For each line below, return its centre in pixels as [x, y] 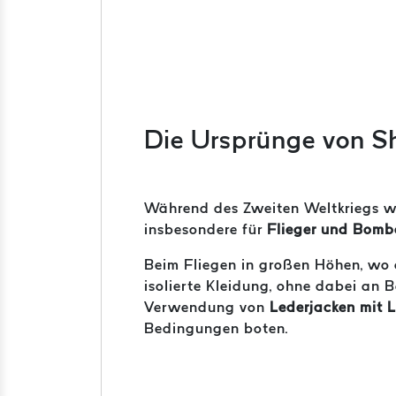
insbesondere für [206, 229]
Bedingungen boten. [216, 328]
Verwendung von [207, 307]
